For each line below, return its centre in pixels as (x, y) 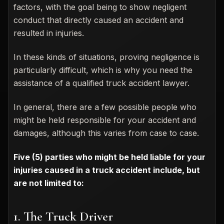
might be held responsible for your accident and (105, 120)
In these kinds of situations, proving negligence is (106, 57)
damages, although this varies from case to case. (106, 133)
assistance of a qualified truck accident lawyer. (101, 83)
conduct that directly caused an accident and (98, 20)
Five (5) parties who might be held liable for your (109, 157)
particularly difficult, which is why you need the (103, 70)
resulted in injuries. (49, 33)
